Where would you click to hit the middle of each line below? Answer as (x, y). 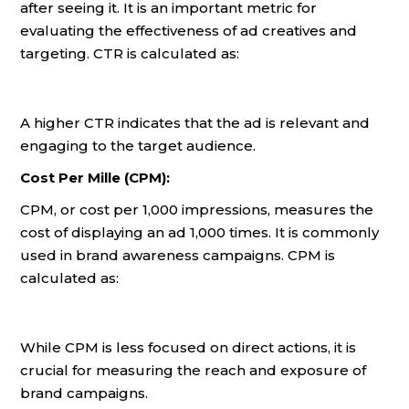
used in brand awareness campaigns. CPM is (178, 255)
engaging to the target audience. (138, 146)
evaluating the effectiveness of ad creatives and (189, 31)
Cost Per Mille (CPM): (95, 178)
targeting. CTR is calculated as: (130, 53)
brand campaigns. (84, 393)
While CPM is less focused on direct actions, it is (188, 347)
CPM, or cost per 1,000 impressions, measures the (197, 210)
